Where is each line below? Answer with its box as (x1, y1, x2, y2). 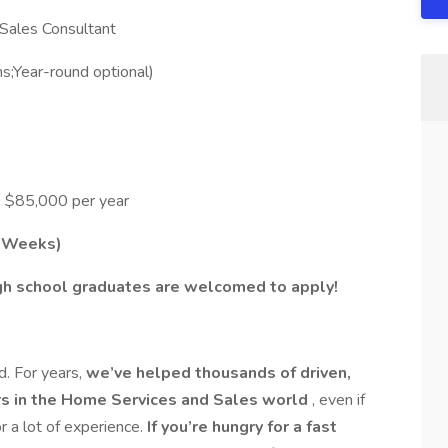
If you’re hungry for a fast (147, 416, 337, 438)
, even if (312, 389, 365, 411)
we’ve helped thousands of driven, (86, 362, 351, 384)
